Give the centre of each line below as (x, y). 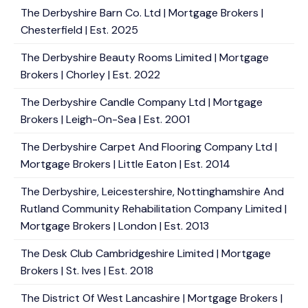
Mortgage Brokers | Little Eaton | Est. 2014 (125, 164)
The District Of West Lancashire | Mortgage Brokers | (152, 298)
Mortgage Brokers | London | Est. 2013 (115, 226)
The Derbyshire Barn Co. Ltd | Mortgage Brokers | (142, 13)
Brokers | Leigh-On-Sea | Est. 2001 (105, 119)
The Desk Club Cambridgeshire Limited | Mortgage (146, 253)
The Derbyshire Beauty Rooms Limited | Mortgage (145, 57)
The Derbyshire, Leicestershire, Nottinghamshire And (152, 191)
